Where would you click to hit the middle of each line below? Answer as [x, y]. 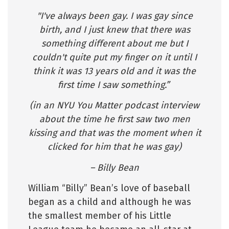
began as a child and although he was [110, 202]
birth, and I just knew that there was [114, 29]
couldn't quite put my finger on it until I [114, 57]
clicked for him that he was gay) [114, 147]
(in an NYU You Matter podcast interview [114, 105]
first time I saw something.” [114, 85]
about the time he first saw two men [114, 119]
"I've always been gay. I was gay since [114, 16]
